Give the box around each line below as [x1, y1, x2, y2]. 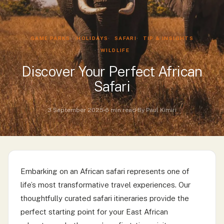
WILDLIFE [100, 47, 130, 53]
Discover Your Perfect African [21, 63, 202, 79]
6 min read [105, 106, 136, 113]
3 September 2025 [47, 106, 103, 113]
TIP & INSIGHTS [142, 35, 194, 41]
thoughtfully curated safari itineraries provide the [20, 194, 189, 202]
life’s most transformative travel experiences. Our [20, 180, 190, 189]
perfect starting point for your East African [20, 207, 168, 216]
